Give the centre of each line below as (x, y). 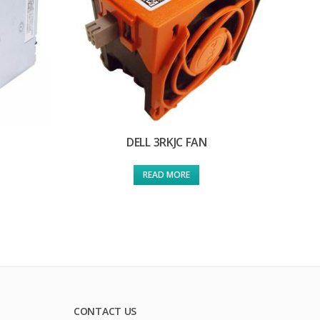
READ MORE (167, 175)
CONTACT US (105, 311)
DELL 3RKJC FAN (167, 142)
